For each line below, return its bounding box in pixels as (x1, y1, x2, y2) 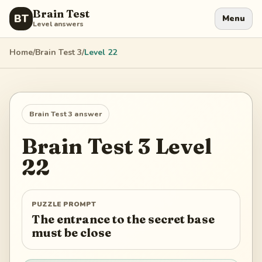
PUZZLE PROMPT (32, 199, 96, 209)
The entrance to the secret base (32, 212, 215, 226)
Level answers (33, 19, 84, 29)
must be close (32, 225, 111, 240)
